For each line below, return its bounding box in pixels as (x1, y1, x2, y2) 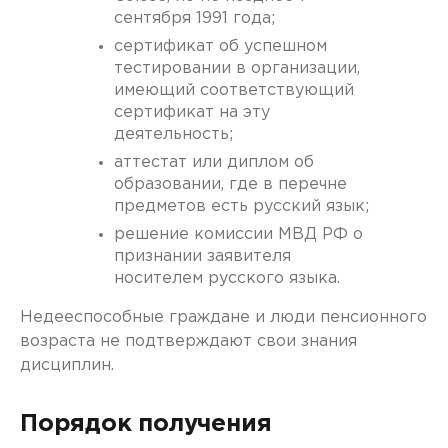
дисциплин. (20, 358, 119, 373)
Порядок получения (20, 413, 272, 435)
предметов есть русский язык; (114, 199, 369, 214)
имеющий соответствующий (114, 83, 354, 98)
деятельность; (114, 127, 233, 142)
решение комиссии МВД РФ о (114, 227, 363, 242)
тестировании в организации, (114, 61, 360, 76)
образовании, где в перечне (114, 177, 347, 192)
